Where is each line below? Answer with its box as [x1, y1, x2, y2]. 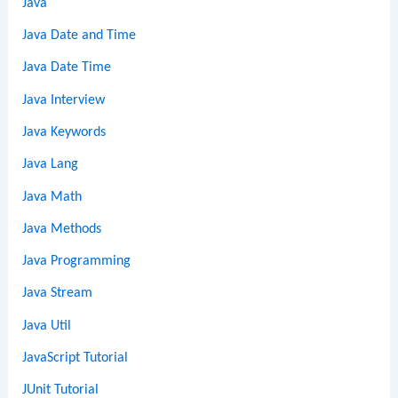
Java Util [22, 318, 72, 333]
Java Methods [22, 221, 102, 236]
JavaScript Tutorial [22, 351, 129, 366]
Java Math [22, 189, 83, 204]
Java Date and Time [22, 28, 137, 44]
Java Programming [22, 254, 131, 269]
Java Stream [22, 286, 93, 301]
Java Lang [22, 157, 79, 172]
